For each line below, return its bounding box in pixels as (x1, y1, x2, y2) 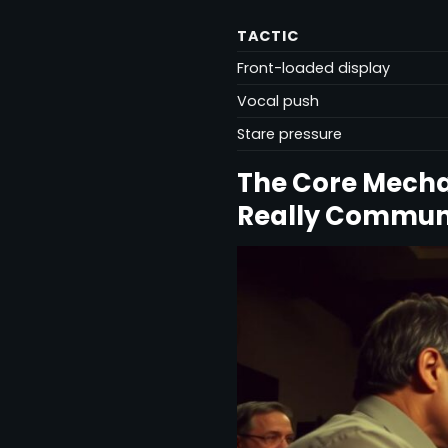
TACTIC (237, 25, 299, 46)
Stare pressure (237, 123, 342, 144)
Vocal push (237, 90, 319, 111)
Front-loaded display (237, 57, 390, 78)
